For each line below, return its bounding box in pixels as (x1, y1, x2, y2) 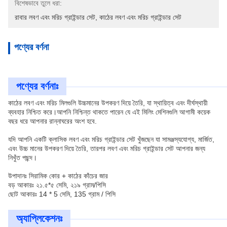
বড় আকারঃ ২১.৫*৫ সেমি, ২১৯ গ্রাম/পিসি (8, 181, 106, 189)
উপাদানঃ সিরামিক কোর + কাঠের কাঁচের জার (8, 172, 108, 180)
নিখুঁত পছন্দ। (8, 154, 37, 162)
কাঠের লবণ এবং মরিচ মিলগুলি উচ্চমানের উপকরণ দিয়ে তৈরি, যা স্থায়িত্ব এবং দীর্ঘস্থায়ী (8, 99, 208, 107)
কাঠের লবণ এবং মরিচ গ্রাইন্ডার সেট (99, 13, 181, 21)
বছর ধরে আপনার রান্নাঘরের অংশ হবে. (8, 117, 97, 125)
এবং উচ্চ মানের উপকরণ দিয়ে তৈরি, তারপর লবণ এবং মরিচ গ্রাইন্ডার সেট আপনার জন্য (8, 144, 205, 153)
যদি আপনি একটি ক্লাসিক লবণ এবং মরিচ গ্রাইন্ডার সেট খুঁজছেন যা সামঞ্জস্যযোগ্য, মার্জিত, (8, 135, 214, 143)
